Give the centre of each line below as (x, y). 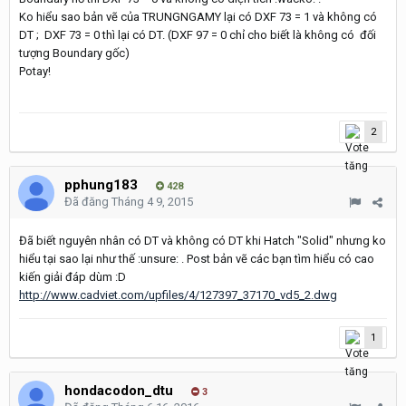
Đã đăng (88, 202)
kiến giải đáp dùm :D (72, 277)
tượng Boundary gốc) (74, 53)
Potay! (35, 71)
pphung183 (101, 185)
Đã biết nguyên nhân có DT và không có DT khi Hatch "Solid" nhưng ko (203, 241)
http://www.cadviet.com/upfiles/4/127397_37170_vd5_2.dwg (178, 295)
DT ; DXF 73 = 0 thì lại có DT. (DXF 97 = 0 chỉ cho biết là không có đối (198, 35)
